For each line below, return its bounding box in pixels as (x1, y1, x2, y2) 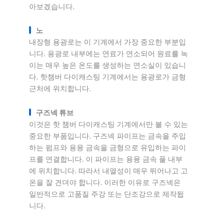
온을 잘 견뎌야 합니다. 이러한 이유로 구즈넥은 (29, 178, 181, 187)
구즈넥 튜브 (36, 108, 74, 117)
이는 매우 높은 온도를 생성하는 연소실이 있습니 (29, 61, 186, 70)
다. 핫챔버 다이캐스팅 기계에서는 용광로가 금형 (29, 73, 186, 82)
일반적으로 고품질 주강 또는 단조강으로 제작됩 (29, 189, 184, 199)
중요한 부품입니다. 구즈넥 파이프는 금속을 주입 (29, 131, 186, 140)
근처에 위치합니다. (29, 84, 91, 93)
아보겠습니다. (29, 2, 75, 11)
